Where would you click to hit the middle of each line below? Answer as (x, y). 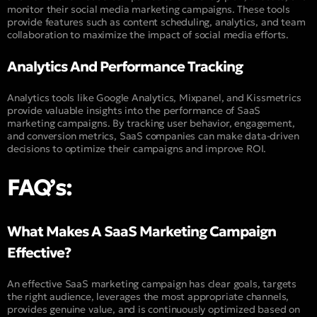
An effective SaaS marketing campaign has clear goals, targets (152, 283)
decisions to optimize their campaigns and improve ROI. (137, 148)
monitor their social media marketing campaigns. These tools (149, 9)
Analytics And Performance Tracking (125, 66)
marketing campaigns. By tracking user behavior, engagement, (151, 123)
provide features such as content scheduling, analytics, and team (156, 22)
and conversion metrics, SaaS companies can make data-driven (153, 136)
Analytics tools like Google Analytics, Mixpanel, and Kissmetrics (154, 97)
